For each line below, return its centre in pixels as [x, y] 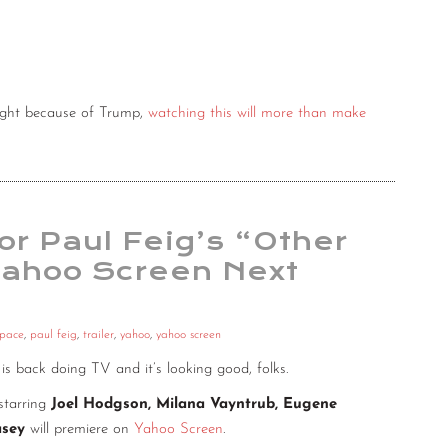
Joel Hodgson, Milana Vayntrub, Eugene [194, 405]
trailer [98, 335]
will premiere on [79, 430]
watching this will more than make [257, 114]
